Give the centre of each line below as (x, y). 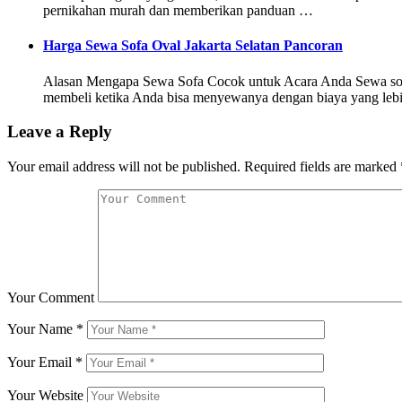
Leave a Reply (60, 132)
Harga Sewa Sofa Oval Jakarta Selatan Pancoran (193, 46)
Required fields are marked (320, 167)
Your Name (42, 329)
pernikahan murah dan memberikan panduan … (178, 11)
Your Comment (51, 298)
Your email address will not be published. (124, 167)
